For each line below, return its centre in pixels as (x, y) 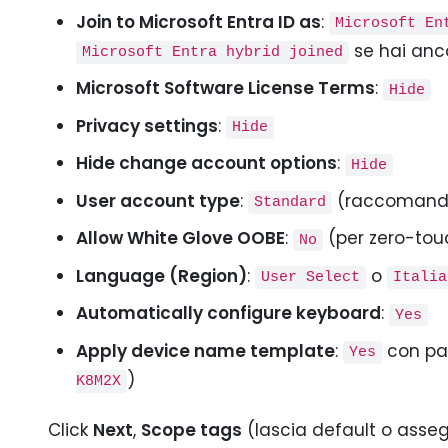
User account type (157, 200)
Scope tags (191, 429)
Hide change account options (206, 163)
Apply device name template (205, 350)
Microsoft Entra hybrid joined (212, 52)
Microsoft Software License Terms (225, 88)
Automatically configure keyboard (228, 313)
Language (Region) (161, 275)
